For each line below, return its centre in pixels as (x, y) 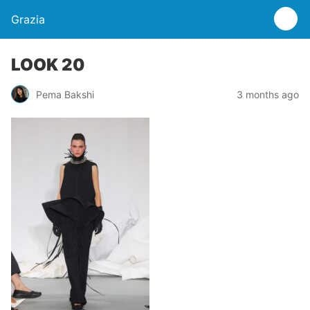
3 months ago (268, 94)
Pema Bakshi (65, 94)
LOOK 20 (48, 65)
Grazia (28, 19)
